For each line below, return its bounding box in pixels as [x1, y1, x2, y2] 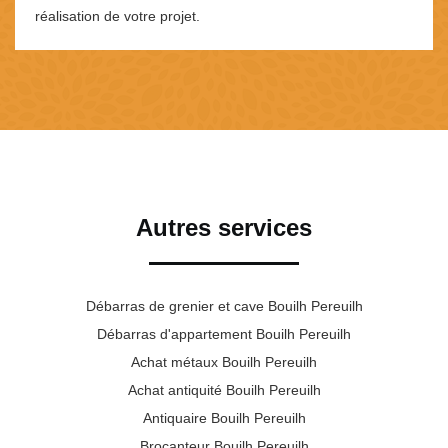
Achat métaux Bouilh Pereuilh [131, 353, 317, 370]
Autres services [136, 213, 312, 241]
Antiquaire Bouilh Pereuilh [142, 409, 306, 426]
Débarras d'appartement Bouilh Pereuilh [97, 325, 351, 342]
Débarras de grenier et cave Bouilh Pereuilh [85, 297, 363, 314]
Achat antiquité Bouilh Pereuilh [127, 381, 321, 398]
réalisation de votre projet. [35, 7, 200, 24]
